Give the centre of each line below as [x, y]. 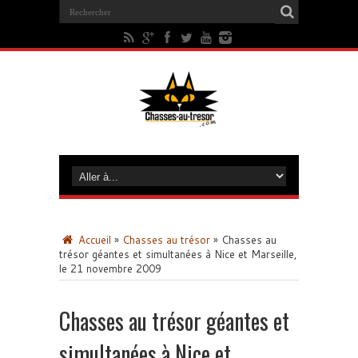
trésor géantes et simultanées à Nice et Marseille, [178, 254]
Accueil [93, 240]
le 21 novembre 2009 [110, 268]
